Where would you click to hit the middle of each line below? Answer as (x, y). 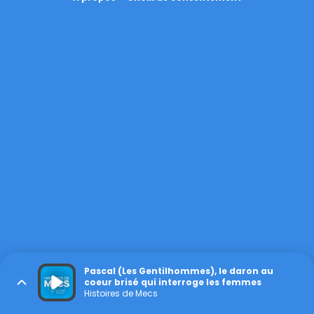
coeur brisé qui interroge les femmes (173, 282)
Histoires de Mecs (121, 293)
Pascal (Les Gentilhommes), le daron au (179, 271)
